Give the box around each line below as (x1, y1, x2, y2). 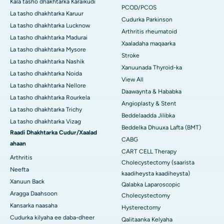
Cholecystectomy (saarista (121, 159, 194, 166)
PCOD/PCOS (121, 4, 156, 11)
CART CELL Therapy (121, 148, 176, 155)
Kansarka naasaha (10, 202, 57, 209)
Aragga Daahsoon (10, 190, 57, 197)
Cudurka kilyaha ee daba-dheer (10, 214, 94, 221)
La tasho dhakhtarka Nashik (10, 58, 84, 65)
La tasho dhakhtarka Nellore (10, 82, 86, 89)
